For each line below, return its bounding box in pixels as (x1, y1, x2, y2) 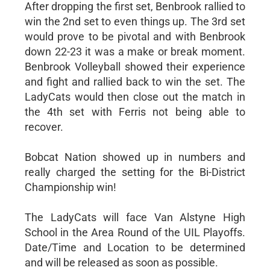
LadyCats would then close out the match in (24, 90, 246, 104)
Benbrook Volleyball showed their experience (24, 60, 246, 74)
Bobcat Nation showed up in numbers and (24, 151, 246, 164)
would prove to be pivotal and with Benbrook (24, 30, 246, 43)
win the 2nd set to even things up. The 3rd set (24, 15, 246, 28)
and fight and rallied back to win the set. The (24, 75, 246, 89)
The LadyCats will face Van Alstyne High (24, 211, 246, 224)
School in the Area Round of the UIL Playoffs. (24, 226, 246, 239)
